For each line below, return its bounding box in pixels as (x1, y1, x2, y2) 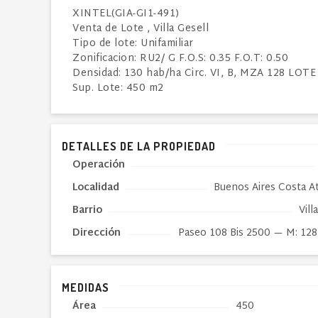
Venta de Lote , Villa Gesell (72, 20, 209, 38)
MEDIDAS (62, 280, 109, 295)
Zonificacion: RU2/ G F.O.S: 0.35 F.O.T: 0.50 (72, 50, 288, 67)
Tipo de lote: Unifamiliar (72, 35, 194, 53)
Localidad (72, 179, 119, 197)
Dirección (72, 224, 121, 242)
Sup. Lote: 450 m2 (72, 79, 164, 97)
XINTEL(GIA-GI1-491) (72, 5, 180, 23)
